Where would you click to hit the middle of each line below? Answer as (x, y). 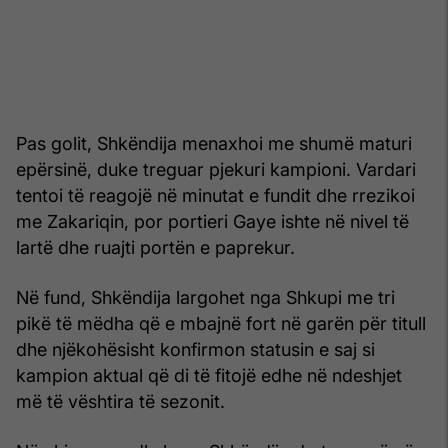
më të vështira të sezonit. (120, 401)
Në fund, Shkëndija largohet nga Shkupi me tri (205, 297)
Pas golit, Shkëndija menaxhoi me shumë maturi (214, 143)
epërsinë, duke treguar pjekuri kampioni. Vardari (216, 169)
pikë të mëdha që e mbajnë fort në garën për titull (221, 323)
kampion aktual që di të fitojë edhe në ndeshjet (209, 375)
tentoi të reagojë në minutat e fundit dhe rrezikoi (215, 195)
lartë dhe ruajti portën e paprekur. (155, 247)
